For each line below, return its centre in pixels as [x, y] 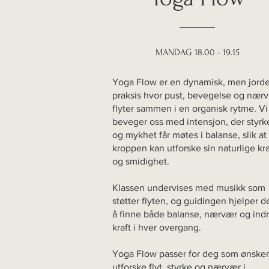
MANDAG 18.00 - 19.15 [198, 53]
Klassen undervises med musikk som [189, 188]
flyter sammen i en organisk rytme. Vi [190, 109]
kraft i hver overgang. [157, 228]
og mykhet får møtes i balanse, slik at [189, 135]
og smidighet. [141, 162]
